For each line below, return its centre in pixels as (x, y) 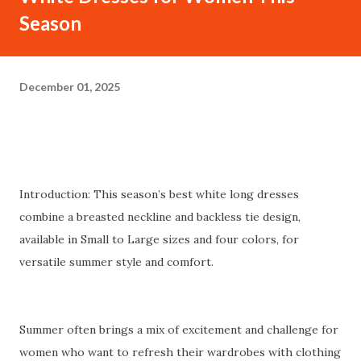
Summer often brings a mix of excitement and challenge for (179, 330)
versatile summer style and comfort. (116, 262)
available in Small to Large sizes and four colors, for (159, 239)
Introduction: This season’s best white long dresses (159, 194)
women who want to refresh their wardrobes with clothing (180, 352)
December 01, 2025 (70, 86)
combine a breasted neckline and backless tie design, (160, 217)
